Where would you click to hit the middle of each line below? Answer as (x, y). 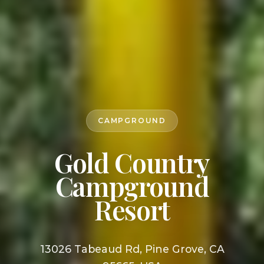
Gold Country (132, 163)
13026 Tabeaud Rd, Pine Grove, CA (132, 249)
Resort (132, 210)
